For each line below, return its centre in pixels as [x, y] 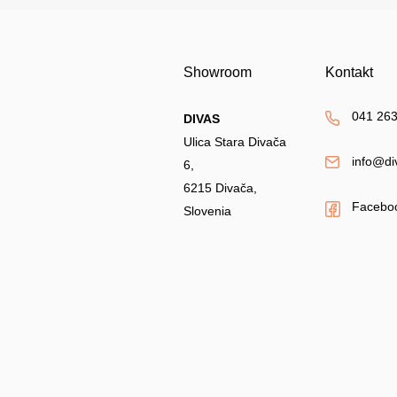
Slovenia [207, 211]
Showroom [218, 73]
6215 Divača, [220, 188]
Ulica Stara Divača [235, 142]
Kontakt [349, 73]
